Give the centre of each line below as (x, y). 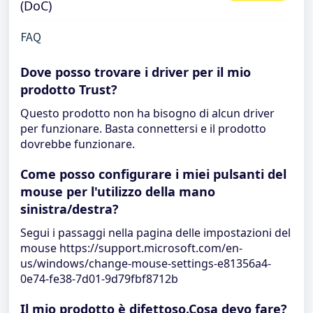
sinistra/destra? (70, 209)
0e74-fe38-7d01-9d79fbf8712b (99, 279)
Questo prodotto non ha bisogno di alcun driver (147, 113)
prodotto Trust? (69, 89)
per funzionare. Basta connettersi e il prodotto (143, 129)
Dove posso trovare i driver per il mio (136, 72)
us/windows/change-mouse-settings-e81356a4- (146, 263)
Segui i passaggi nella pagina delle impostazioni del (155, 233)
